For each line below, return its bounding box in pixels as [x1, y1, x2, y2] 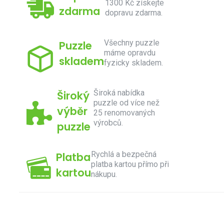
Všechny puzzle [104, 38, 159, 47]
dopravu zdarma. [105, 8, 162, 17]
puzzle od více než [93, 98, 159, 107]
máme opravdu [104, 48, 155, 57]
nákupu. [91, 169, 117, 179]
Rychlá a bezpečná [91, 149, 156, 159]
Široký [57, 88, 89, 103]
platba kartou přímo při [91, 159, 169, 169]
